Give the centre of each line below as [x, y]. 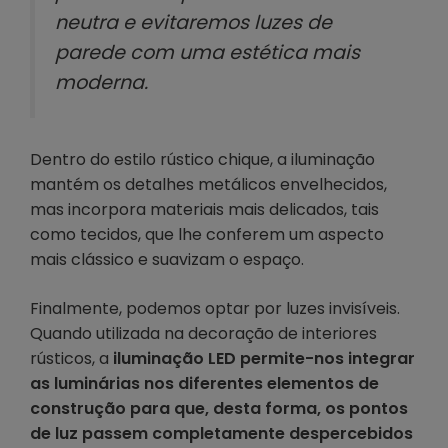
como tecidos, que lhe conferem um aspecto [207, 234]
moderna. [101, 83]
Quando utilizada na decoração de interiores [203, 333]
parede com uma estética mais [207, 53]
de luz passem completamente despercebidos [221, 433]
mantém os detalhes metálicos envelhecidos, [208, 184]
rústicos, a [71, 358]
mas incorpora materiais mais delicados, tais [204, 209]
